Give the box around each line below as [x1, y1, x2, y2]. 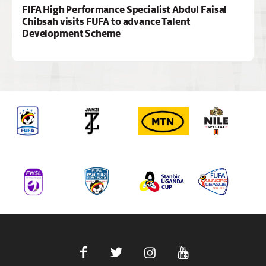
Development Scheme [22, 27, 121, 40]
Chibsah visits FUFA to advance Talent [22, 15, 191, 28]
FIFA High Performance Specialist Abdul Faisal [22, 3, 227, 17]
